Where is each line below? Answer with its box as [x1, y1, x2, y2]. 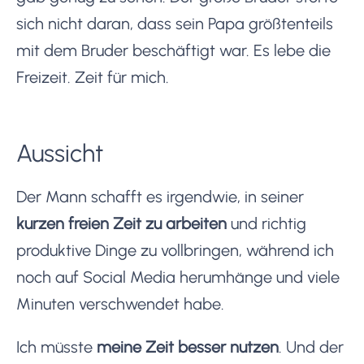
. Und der [279, 336, 344, 357]
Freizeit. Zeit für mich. [16, 67, 169, 87]
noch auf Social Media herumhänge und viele [16, 266, 340, 287]
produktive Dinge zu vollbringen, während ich [16, 240, 334, 260]
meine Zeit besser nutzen [97, 336, 279, 357]
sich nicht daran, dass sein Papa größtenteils [16, 13, 333, 33]
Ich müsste [16, 336, 97, 357]
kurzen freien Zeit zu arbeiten [16, 213, 227, 233]
